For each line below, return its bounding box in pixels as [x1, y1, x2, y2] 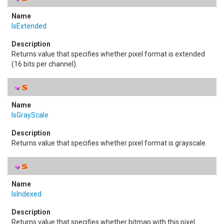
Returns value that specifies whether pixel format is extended [11, 50, 205, 58]
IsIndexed [11, 190, 41, 198]
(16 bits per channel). [11, 60, 77, 68]
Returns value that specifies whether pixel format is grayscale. [11, 139, 207, 147]
